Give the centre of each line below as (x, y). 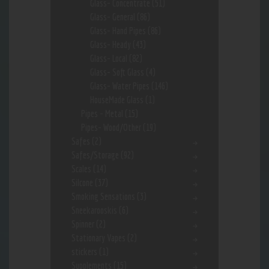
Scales (81, 169)
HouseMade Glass (117, 100)
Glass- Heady (111, 45)
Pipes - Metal (102, 114)
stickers (84, 252)
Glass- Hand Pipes (118, 31)
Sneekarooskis (94, 210)
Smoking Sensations (103, 197)
